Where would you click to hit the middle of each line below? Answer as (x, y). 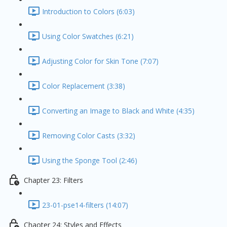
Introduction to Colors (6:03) (88, 12)
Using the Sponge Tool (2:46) (90, 161)
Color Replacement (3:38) (84, 86)
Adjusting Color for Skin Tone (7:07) (100, 61)
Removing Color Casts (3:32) (89, 136)
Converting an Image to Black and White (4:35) (118, 111)
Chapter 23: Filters (53, 180)
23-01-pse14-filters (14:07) (85, 205)
